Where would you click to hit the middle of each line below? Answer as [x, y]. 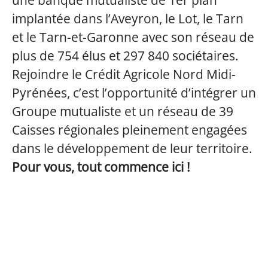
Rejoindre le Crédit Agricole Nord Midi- [124, 74]
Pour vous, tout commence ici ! [101, 167]
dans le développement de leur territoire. [132, 148]
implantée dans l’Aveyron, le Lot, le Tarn [128, 19]
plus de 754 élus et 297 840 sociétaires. [125, 56]
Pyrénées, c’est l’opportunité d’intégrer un [134, 93]
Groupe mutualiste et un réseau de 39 [123, 111]
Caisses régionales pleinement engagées [130, 130]
